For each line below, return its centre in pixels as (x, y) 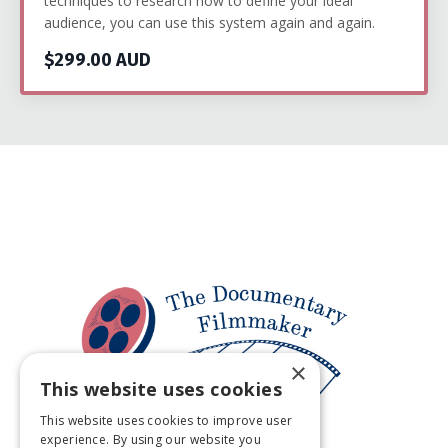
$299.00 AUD (97, 60)
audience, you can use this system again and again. (213, 23)
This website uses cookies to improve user (166, 420)
